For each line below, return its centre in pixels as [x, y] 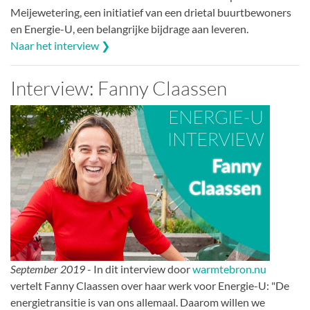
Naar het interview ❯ [60, 45]
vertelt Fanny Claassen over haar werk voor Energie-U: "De [150, 285]
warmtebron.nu [229, 269]
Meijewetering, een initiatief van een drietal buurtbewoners [151, 12]
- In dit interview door [139, 269]
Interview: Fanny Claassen [119, 88]
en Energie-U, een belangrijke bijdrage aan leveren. [129, 29]
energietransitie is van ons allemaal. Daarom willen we [138, 302]
